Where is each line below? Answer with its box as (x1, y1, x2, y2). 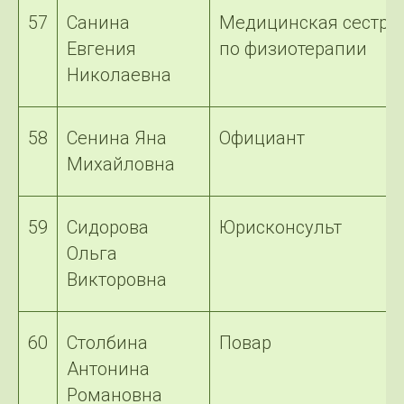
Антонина (67, 358, 150, 380)
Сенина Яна (67, 127, 167, 149)
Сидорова (67, 216, 149, 238)
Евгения (67, 38, 136, 60)
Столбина (67, 332, 148, 353)
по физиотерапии (219, 38, 367, 60)
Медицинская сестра (219, 12, 399, 33)
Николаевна (67, 64, 171, 86)
